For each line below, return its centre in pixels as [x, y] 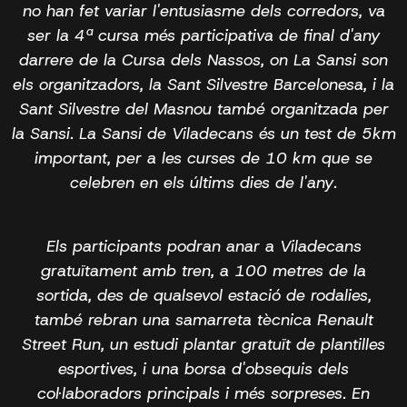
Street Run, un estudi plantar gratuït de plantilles [203, 344]
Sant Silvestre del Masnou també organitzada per [203, 109]
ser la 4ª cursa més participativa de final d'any [203, 35]
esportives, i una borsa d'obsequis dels [203, 368]
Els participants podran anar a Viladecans [203, 246]
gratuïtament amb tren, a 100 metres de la [203, 270]
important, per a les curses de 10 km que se [203, 158]
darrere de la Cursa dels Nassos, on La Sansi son [203, 60]
